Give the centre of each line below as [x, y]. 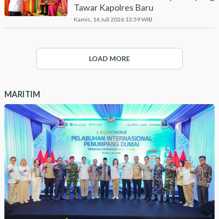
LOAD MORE [109, 59]
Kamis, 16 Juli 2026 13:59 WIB [113, 20]
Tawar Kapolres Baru [113, 8]
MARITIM [22, 94]
